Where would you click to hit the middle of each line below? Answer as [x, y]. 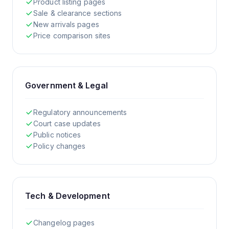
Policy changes [60, 146]
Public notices [57, 134]
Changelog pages [64, 222]
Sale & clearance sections [78, 13]
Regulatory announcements [80, 112]
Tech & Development [67, 196]
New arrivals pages [66, 24]
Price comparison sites [72, 35]
